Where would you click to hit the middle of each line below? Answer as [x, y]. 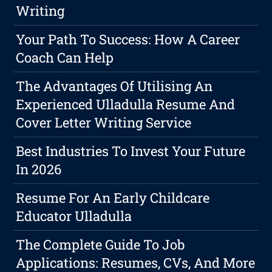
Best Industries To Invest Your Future [131, 151]
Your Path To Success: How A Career [128, 39]
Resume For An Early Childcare [113, 198]
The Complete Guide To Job [100, 245]
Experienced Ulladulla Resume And [126, 104]
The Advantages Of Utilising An [114, 86]
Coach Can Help [65, 58]
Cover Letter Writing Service [104, 123]
